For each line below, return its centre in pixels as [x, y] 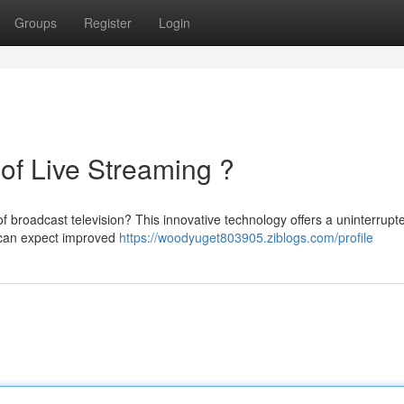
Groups [36, 23]
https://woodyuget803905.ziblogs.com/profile [246, 237]
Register [108, 23]
